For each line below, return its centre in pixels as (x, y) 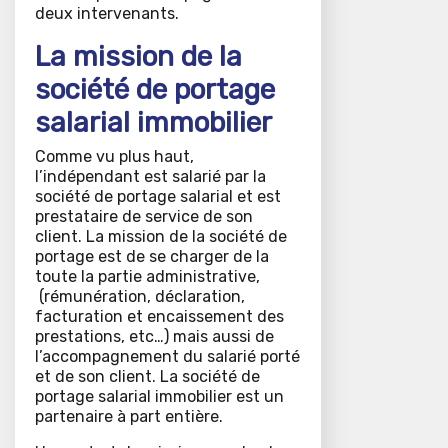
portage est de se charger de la (152, 257)
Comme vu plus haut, (114, 157)
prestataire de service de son (144, 217)
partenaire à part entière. (129, 417)
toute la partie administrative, (147, 277)
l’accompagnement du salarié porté (167, 357)
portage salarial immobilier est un (159, 397)
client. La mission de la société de (161, 237)
